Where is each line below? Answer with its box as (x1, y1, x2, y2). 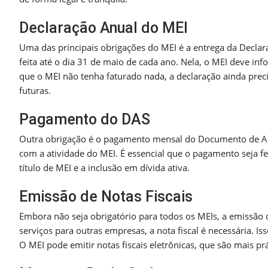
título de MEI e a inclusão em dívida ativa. (19, 162, 190, 174)
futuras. (19, 84, 51, 97)
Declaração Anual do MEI (19, 19, 188, 37)
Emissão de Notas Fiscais (19, 188, 193, 206)
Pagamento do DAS (19, 111, 150, 129)
